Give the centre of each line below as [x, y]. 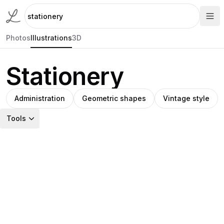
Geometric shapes [114, 98]
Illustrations [51, 38]
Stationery [65, 76]
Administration [40, 98]
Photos [18, 38]
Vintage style [186, 98]
